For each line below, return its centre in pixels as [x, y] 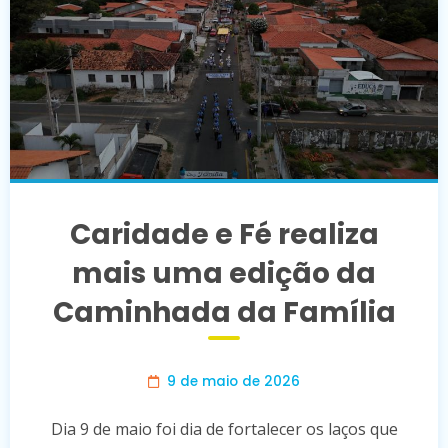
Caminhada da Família [224, 312]
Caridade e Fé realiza [224, 234]
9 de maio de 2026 [233, 381]
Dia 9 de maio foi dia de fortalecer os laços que [224, 428]
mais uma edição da [224, 273]
